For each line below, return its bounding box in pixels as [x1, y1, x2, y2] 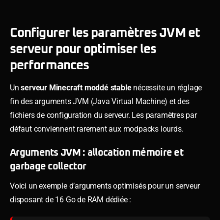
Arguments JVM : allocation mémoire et [10, 147, 184, 158]
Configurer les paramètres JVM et [10, 26, 200, 39]
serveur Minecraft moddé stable [21, 82, 132, 92]
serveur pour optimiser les [10, 42, 157, 55]
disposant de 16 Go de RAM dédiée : [10, 194, 132, 204]
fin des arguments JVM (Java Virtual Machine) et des [10, 96, 190, 106]
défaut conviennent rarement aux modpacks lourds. [10, 124, 184, 134]
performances [10, 58, 89, 72]
